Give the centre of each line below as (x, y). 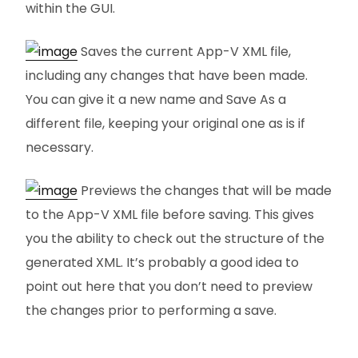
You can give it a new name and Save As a (156, 100)
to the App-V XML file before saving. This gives (170, 215)
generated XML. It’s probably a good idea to (162, 263)
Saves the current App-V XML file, (184, 52)
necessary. (60, 148)
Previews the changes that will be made (205, 191)
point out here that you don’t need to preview (169, 287)
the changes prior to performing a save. (151, 311)
